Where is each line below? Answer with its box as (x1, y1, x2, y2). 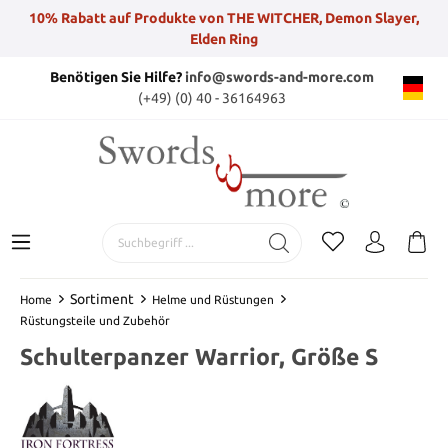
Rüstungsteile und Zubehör (20, 313, 170, 327)
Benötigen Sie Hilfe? (49, 69, 185, 85)
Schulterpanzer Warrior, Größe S (20, 343, 378, 369)
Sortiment (70, 290, 134, 307)
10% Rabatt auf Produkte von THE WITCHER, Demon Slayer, (29, 9, 419, 26)
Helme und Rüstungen (152, 292, 274, 306)
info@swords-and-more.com (184, 69, 374, 85)
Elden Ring (190, 30, 258, 47)
